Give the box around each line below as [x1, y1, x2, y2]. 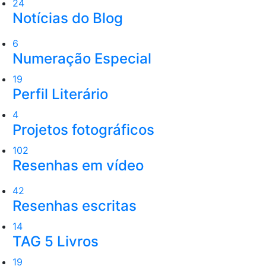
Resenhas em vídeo [12, 156, 144, 174]
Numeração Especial [12, 49, 151, 67]
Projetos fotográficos [12, 121, 154, 138]
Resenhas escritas [12, 197, 137, 214]
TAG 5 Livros [12, 232, 99, 250]
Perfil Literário [12, 85, 108, 103]
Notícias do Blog [12, 9, 123, 27]
